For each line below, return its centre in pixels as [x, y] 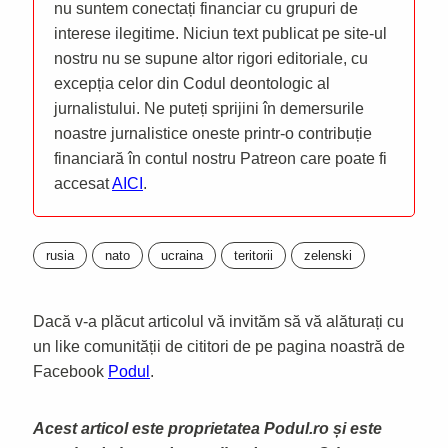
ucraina [182, 255]
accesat [83, 183]
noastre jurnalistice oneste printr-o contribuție [213, 133]
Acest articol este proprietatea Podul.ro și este [207, 428]
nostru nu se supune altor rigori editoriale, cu [211, 58]
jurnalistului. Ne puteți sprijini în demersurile [209, 108]
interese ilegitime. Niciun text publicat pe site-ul [220, 33]
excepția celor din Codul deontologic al [192, 83]
